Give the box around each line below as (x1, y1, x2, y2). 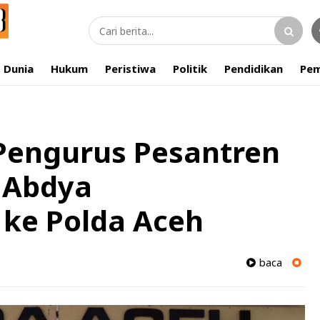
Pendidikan (224, 61, 283, 76)
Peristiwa (105, 61, 156, 76)
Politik (173, 61, 207, 76)
